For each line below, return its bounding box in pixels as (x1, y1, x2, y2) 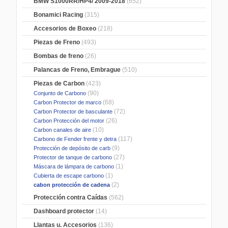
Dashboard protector (34, 208, 95, 215)
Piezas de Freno (34, 39, 80, 46)
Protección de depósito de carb (32, 145, 111, 152)
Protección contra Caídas (34, 194, 108, 202)
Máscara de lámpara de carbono (32, 163, 115, 170)
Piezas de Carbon (34, 80, 85, 88)
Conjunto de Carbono (32, 90, 87, 97)
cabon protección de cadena (32, 182, 110, 188)
